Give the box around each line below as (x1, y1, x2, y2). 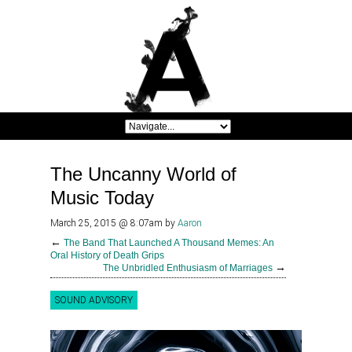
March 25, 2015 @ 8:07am (50, 218, 165, 229)
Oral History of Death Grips (50, 250, 164, 262)
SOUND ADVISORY (55, 295, 133, 306)
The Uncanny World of (50, 163, 236, 185)
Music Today (50, 187, 154, 209)
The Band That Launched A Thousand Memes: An (64, 237, 274, 249)
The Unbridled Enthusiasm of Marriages (103, 262, 273, 274)
